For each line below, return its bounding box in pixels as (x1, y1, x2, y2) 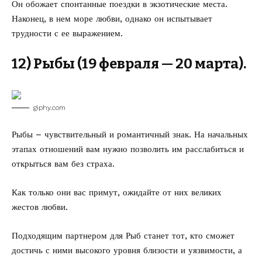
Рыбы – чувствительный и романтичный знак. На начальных (12, 129, 248, 140)
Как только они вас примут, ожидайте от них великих (12, 187, 222, 198)
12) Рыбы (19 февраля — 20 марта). (12, 56, 246, 72)
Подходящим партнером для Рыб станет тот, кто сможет (12, 230, 235, 241)
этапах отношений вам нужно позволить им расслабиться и (12, 144, 244, 154)
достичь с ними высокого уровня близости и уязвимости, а (12, 245, 242, 256)
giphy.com (33, 104, 65, 112)
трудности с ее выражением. (12, 28, 123, 39)
